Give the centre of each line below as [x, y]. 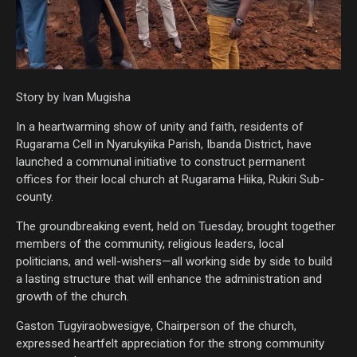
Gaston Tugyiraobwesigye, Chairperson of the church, [156, 326]
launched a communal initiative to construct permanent [161, 161]
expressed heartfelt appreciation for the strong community [170, 343]
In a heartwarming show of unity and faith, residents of [160, 126]
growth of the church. [73, 296]
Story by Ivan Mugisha [73, 97]
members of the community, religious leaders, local [150, 243]
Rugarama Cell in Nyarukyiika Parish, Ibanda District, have [164, 144]
